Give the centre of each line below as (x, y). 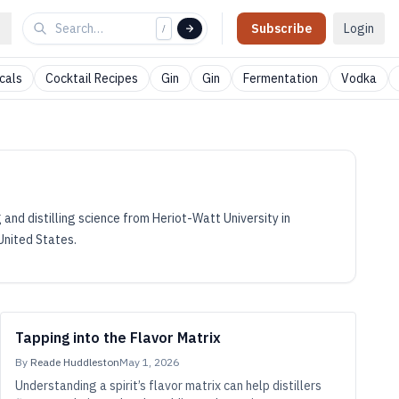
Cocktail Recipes (92, 78)
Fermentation (281, 78)
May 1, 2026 (149, 362)
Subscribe (281, 28)
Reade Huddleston (75, 362)
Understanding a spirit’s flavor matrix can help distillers (168, 386)
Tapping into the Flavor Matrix (118, 338)
